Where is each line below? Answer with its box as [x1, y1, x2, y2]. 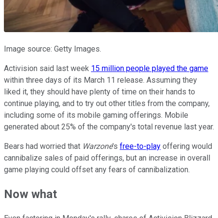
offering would [161, 142, 212, 151]
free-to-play [120, 142, 161, 151]
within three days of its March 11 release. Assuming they [4, 75, 197, 85]
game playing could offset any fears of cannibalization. [4, 165, 190, 175]
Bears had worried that [4, 142, 82, 151]
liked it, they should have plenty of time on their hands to [4, 87, 195, 97]
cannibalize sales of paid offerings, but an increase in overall [4, 153, 210, 163]
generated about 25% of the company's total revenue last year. [4, 122, 214, 132]
